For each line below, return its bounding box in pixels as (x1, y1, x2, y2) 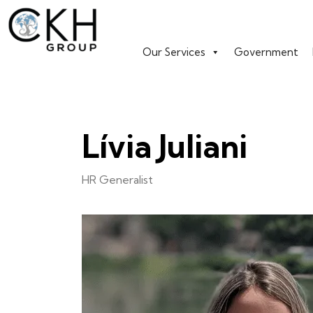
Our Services (142, 45, 205, 59)
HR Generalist (82, 173, 153, 187)
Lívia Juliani (82, 127, 247, 166)
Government (233, 45, 298, 59)
